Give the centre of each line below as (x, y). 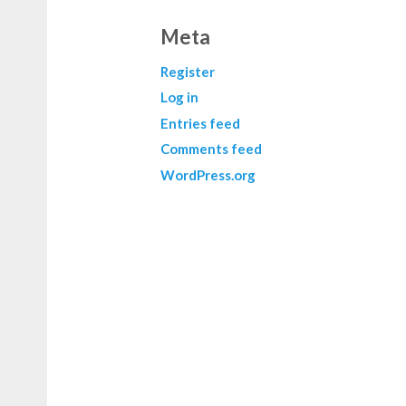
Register (188, 71)
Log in (179, 97)
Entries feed (200, 123)
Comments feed (211, 149)
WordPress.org (208, 174)
